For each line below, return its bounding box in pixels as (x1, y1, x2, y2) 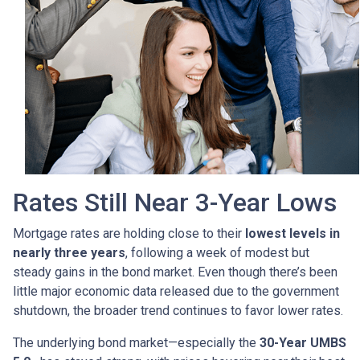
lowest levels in (245, 226, 340, 242)
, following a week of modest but (125, 245, 309, 261)
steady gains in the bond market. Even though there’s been (13, 264, 337, 280)
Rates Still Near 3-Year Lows (13, 187, 337, 219)
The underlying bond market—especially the (13, 335, 260, 351)
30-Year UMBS (260, 335, 346, 351)
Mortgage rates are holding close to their (13, 226, 245, 242)
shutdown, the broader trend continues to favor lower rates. (13, 303, 343, 319)
